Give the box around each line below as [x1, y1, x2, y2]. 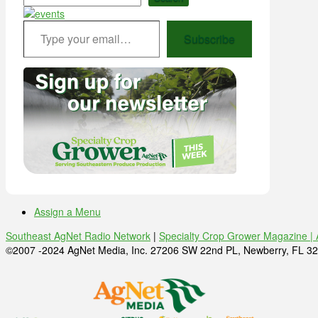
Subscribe [183, 31, 235, 48]
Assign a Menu [34, 204, 101, 219]
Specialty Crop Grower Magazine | [159, 229, 316, 243]
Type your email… [23, 13, 57, 28]
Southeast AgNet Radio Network [6, 229, 150, 243]
